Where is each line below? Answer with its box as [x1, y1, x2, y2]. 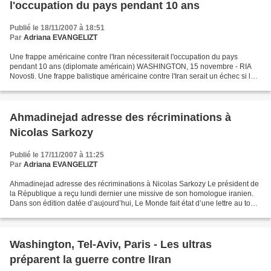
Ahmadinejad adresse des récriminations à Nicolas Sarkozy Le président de [10, 179, 259, 188]
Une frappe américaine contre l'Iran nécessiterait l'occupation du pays [10, 52, 238, 61]
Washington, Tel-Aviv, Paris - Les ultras [10, 238, 212, 250]
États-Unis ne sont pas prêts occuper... [10, 81, 135, 90]
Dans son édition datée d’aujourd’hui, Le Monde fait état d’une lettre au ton [10, 198, 255, 207]
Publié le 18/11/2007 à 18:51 [10, 23, 105, 32]
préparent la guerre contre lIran [10, 253, 171, 266]
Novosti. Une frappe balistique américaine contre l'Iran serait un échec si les [10, 71, 258, 80]
